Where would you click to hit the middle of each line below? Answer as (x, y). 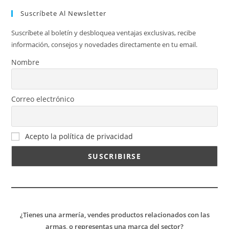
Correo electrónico (43, 99)
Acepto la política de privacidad (79, 136)
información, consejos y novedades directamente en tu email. (105, 44)
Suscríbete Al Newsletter (64, 13)
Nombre (26, 62)
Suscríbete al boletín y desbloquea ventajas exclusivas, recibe (104, 32)
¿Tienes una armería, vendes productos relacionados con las (114, 215)
